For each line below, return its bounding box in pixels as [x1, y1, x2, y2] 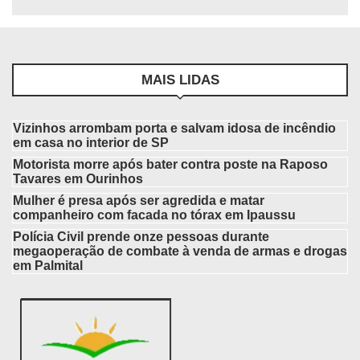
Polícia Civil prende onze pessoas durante [13, 229, 269, 243]
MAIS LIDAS [141, 72, 219, 88]
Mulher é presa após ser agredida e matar [13, 193, 264, 207]
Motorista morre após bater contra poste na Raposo [13, 157, 328, 171]
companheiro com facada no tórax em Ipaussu [13, 207, 296, 222]
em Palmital [13, 258, 83, 272]
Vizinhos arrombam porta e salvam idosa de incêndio [13, 121, 336, 135]
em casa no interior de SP [13, 135, 169, 149]
